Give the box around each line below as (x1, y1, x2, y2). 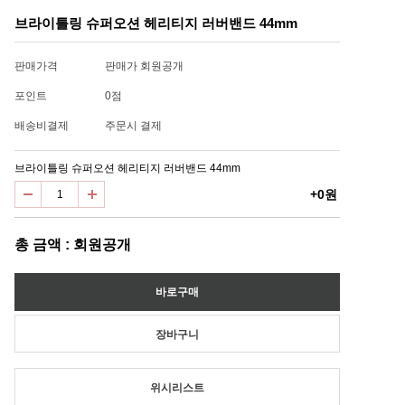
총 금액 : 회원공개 (14, 237, 131, 252)
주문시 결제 (105, 119, 162, 132)
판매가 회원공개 (105, 60, 184, 72)
